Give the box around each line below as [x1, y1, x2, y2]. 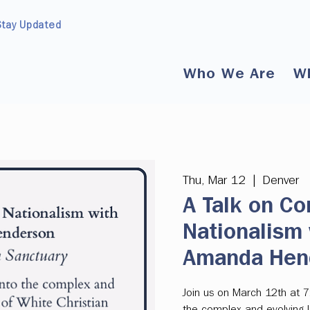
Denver [262, 174, 299, 187]
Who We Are [183, 66, 276, 82]
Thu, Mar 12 [183, 174, 246, 187]
